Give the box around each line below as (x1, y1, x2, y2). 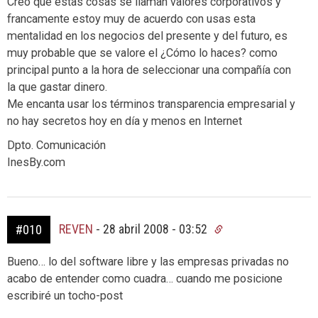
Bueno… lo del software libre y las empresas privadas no (7, 255, 289, 268)
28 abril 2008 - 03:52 (103, 221, 210, 236)
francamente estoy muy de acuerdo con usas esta (7, 12, 256, 26)
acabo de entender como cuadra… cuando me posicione (7, 272, 283, 285)
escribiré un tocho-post (7, 289, 123, 302)
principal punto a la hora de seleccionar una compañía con (7, 63, 291, 77)
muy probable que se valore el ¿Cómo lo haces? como (7, 46, 278, 60)
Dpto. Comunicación (7, 138, 106, 152)
